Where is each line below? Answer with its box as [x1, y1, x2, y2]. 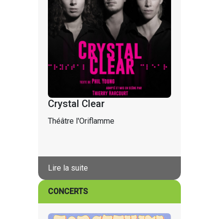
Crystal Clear [47, 97, 105, 109]
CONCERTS [47, 186, 88, 196]
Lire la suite [47, 163, 88, 173]
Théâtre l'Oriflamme [47, 116, 114, 126]
